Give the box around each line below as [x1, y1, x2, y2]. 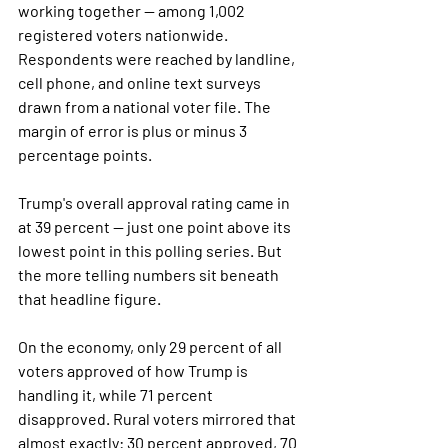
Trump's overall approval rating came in [18, 193, 293, 212]
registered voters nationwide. [18, 25, 231, 44]
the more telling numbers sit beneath [18, 265, 282, 284]
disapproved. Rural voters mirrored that [18, 409, 299, 428]
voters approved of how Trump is [18, 361, 251, 380]
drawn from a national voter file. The [18, 97, 274, 116]
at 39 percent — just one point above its [18, 217, 294, 236]
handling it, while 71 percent [18, 385, 216, 404]
